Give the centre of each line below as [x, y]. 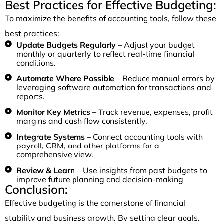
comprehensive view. [55, 154]
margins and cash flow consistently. [81, 121]
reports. [30, 96]
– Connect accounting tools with [145, 136]
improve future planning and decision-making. [100, 179]
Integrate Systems [51, 136]
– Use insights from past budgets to [141, 170]
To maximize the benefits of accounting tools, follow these [110, 18]
